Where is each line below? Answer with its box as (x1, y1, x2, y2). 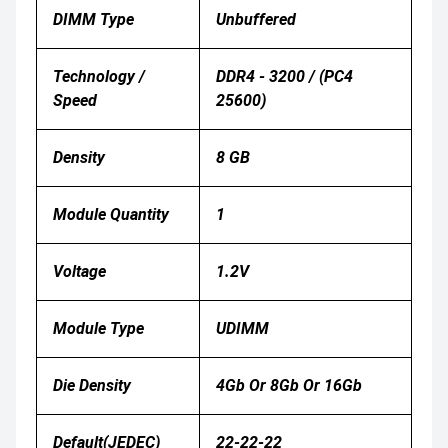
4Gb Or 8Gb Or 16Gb (216, 375, 362, 395)
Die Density (53, 375, 135, 395)
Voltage (53, 261, 106, 281)
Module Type (53, 318, 148, 338)
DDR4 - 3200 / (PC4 (216, 66, 353, 86)
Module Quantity (53, 204, 173, 224)
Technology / (53, 66, 145, 86)
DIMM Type (53, 9, 138, 29)
